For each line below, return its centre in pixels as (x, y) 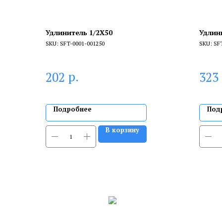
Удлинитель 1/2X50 (79, 33)
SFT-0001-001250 (82, 44)
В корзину (122, 130)
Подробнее (73, 109)
